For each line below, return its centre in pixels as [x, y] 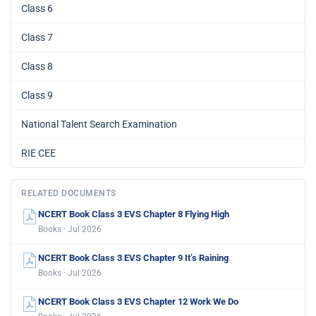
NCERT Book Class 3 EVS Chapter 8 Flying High [134, 214]
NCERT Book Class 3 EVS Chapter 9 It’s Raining [133, 257]
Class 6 [37, 8]
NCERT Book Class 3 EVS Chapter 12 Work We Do [138, 301]
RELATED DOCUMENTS [69, 193]
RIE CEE [38, 153]
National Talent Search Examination [99, 124]
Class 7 [37, 37]
